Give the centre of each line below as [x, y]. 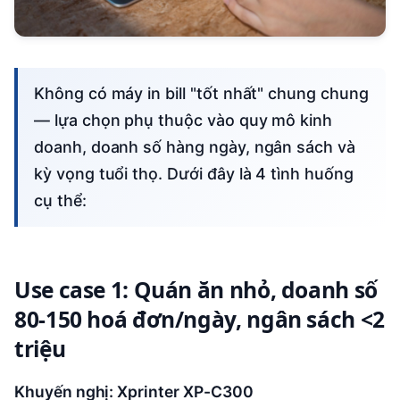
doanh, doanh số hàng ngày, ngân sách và [195, 146]
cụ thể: [60, 200]
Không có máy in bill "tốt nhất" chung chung [39, 93]
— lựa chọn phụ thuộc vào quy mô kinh [183, 120]
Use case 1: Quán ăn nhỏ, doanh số [196, 289]
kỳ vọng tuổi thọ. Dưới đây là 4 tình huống [194, 173]
